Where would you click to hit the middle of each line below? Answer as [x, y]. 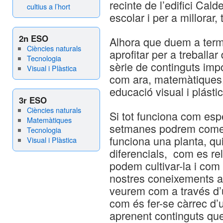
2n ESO [34, 38]
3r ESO [33, 100]
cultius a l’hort [48, 6]
